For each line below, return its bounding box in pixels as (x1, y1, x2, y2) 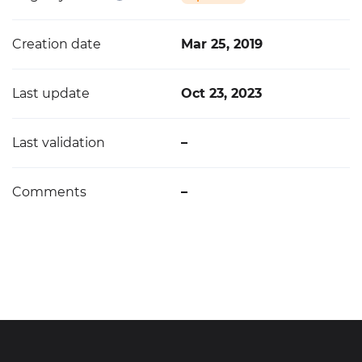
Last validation (12, 135, 105, 150)
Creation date (12, 36, 101, 52)
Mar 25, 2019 (181, 36, 263, 52)
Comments (12, 184, 86, 200)
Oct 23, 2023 (181, 86, 262, 101)
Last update (12, 86, 90, 101)
